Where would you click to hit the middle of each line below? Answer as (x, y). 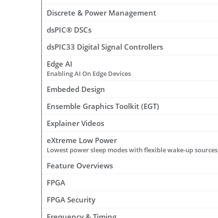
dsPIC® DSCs (69, 30)
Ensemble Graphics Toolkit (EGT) (103, 106)
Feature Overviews (80, 166)
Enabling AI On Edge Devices (89, 74)
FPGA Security (71, 200)
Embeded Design (76, 89)
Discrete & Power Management (101, 13)
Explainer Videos (75, 123)
